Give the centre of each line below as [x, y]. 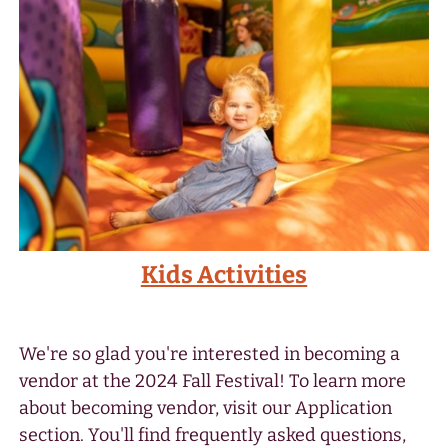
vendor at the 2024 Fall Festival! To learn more [213, 380]
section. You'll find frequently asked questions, [213, 434]
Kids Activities [224, 274]
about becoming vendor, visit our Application [206, 407]
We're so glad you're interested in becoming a [210, 353]
